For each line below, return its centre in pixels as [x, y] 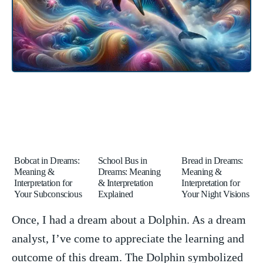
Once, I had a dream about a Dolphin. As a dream [129, 219]
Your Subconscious [48, 194]
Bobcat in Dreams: [47, 160]
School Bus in [122, 160]
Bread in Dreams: [212, 160]
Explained [116, 194]
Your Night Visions [215, 194]
